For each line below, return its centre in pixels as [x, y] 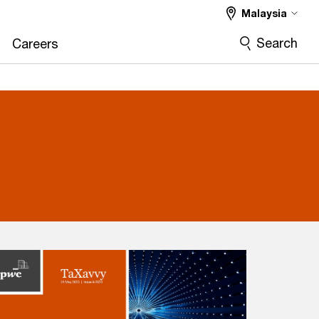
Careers [35, 43]
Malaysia [264, 13]
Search [277, 43]
